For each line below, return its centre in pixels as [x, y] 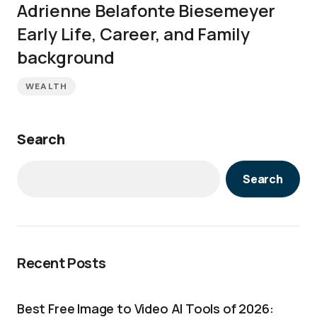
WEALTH [47, 87]
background [66, 57]
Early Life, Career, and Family [133, 34]
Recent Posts [62, 263]
